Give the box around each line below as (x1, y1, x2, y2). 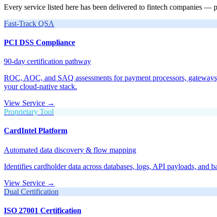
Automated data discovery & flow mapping (4, 145, 136, 154)
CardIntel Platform (4, 126, 67, 135)
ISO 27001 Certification (4, 206, 81, 215)
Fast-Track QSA (4, 19, 54, 28)
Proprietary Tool (4, 108, 54, 116)
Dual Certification (4, 187, 59, 196)
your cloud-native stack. (4, 82, 77, 91)
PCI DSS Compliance (4, 38, 75, 46)
